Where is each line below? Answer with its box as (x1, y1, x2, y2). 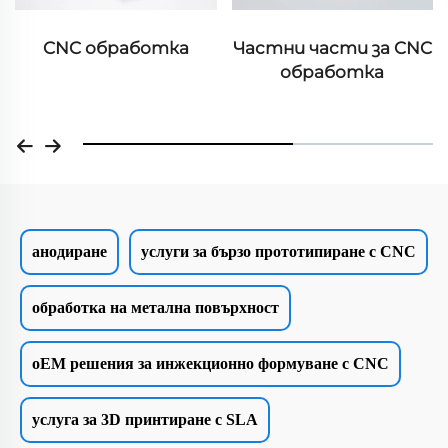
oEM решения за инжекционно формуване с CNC (32, 355, 389, 373)
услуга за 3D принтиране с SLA (32, 411, 258, 429)
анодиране (32, 243, 107, 261)
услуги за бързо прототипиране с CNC (141, 243, 416, 261)
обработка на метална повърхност (32, 299, 279, 317)
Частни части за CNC (232, 38, 432, 59)
